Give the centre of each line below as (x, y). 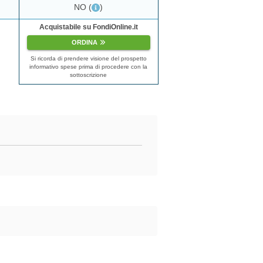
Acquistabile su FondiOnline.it (88, 27)
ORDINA (84, 42)
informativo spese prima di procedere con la (88, 67)
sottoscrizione (88, 75)
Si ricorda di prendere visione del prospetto (88, 59)
